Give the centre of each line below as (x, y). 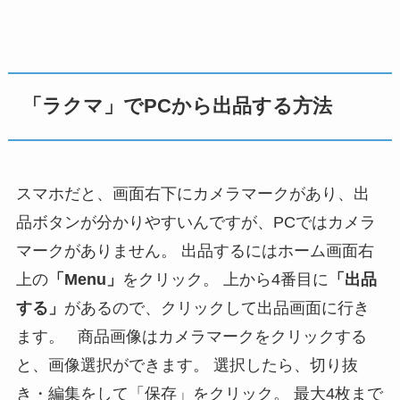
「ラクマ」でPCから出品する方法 (178, 107)
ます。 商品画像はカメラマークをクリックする (191, 336)
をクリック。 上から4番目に (225, 279)
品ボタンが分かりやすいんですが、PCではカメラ (196, 222)
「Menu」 (85, 279)
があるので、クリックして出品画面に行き (217, 308)
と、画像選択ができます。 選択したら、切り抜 (187, 365)
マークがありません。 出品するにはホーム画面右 (195, 250)
